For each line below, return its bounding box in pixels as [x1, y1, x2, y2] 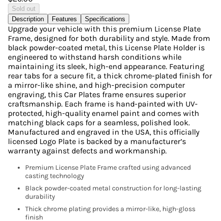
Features [52, 15, 77, 23]
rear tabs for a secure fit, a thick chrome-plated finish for [8, 71, 212, 80]
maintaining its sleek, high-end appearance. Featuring [8, 62, 204, 71]
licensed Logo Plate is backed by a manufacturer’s [8, 137, 186, 146]
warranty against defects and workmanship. [8, 146, 167, 155]
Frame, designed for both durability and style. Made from [8, 34, 210, 43]
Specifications [85, 15, 125, 23]
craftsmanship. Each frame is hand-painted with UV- [8, 99, 198, 109]
